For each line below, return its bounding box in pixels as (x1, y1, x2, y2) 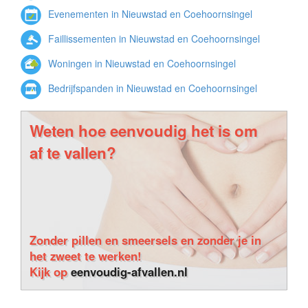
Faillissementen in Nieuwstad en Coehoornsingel (45, 31, 260, 45)
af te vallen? (30, 142, 116, 164)
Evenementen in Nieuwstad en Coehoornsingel (45, 6, 252, 21)
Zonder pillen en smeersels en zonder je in (30, 232, 261, 248)
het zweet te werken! (30, 247, 142, 264)
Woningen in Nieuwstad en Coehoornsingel (45, 56, 236, 70)
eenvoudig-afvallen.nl (71, 263, 188, 280)
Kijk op (30, 263, 71, 280)
